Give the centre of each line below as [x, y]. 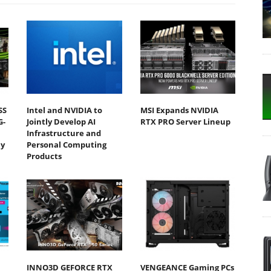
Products [44, 156]
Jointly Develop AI [61, 122]
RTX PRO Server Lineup [185, 122]
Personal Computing [67, 145]
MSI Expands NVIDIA [179, 110]
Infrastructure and [64, 133]
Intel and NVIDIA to [64, 110]
